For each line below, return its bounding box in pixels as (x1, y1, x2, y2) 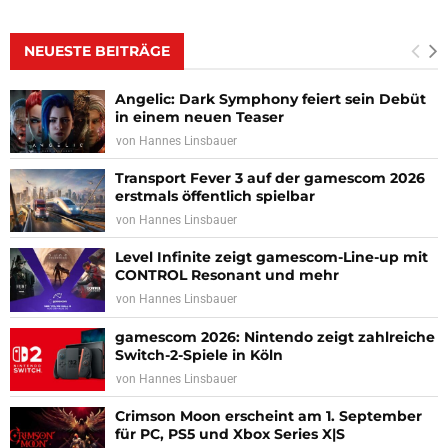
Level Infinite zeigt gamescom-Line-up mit (115, 248, 428, 267)
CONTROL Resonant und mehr (115, 266, 339, 285)
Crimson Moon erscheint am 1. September (115, 406, 422, 425)
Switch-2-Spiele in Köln (115, 345, 283, 364)
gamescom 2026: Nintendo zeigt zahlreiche (115, 327, 435, 346)
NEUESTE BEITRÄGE (24, 41, 170, 60)
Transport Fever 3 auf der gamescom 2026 (115, 168, 425, 187)
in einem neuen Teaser (115, 107, 284, 126)
